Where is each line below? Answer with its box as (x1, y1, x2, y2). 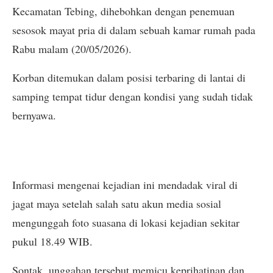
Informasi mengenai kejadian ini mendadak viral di (12, 177, 238, 192)
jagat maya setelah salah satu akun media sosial (12, 196, 221, 211)
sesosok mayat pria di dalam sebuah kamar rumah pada (12, 22, 255, 37)
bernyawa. (12, 107, 56, 122)
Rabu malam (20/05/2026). (12, 41, 132, 56)
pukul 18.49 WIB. (12, 233, 93, 249)
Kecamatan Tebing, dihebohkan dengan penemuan (12, 3, 235, 18)
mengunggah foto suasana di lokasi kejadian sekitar (12, 214, 239, 230)
